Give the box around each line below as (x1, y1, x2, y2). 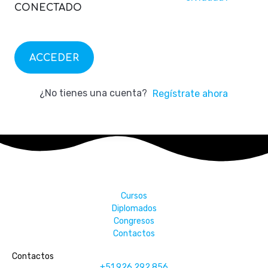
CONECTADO (14, 2, 82, 13)
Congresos (114, 215, 154, 226)
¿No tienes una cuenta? (39, 87, 152, 99)
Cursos (121, 190, 147, 201)
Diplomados (111, 203, 157, 214)
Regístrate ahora (153, 87, 228, 99)
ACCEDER (29, 53, 79, 63)
